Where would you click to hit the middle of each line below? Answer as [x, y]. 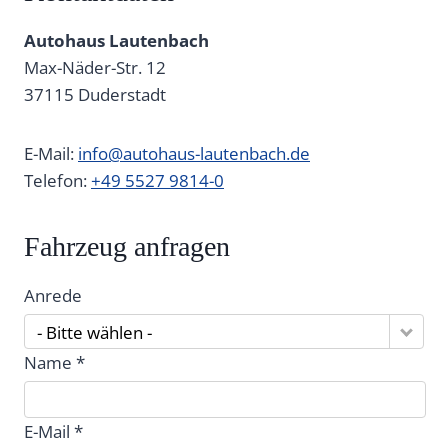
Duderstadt [122, 95]
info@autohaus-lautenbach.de [194, 154]
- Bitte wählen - [94, 333]
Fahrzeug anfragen [127, 247]
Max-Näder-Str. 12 [95, 68]
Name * [54, 363]
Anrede [53, 296]
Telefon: [57, 181]
